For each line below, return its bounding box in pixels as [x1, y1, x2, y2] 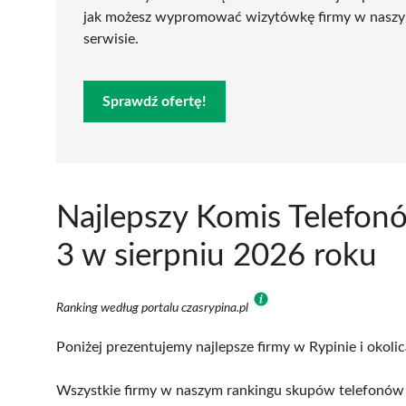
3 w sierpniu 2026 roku [56, 239, 377, 272]
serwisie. [83, 31, 139, 46]
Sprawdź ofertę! [102, 93, 207, 109]
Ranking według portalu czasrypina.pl [56, 301, 251, 314]
